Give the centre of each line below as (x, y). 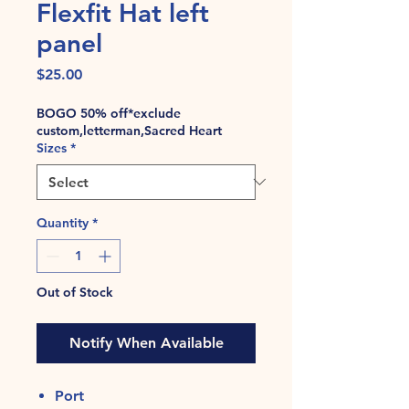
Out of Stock (75, 292)
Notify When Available (146, 342)
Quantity (63, 222)
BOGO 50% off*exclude (109, 113)
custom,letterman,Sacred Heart (129, 130)
